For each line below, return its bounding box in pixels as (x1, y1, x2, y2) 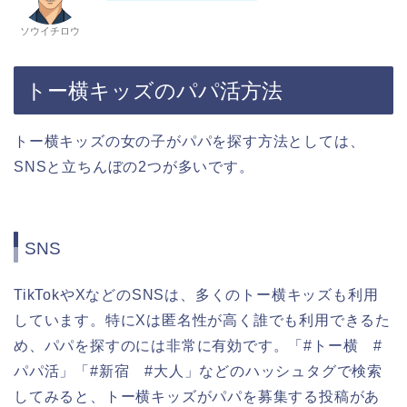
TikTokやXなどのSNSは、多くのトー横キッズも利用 (14, 287, 379, 303)
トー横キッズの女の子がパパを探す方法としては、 (14, 133, 365, 149)
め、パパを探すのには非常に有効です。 (14, 338, 289, 354)
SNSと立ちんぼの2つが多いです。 (14, 158, 254, 174)
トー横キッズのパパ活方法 (25, 78, 283, 103)
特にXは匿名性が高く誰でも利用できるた (104, 313, 392, 329)
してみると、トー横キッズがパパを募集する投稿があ (14, 389, 381, 405)
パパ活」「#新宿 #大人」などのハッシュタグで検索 (14, 363, 383, 380)
